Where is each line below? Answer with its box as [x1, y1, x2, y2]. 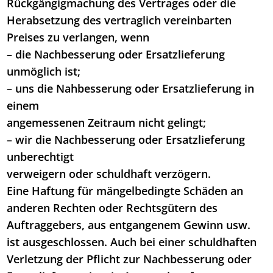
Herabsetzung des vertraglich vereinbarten [7, 13, 232, 28]
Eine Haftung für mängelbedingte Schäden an [7, 183, 244, 199]
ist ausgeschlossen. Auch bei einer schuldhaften [7, 235, 257, 250]
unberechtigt [7, 149, 74, 165]
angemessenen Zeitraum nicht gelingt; [7, 115, 207, 130]
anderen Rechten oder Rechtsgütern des [7, 200, 218, 216]
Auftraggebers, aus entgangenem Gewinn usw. [7, 218, 251, 233]
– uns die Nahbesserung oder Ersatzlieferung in [7, 81, 255, 96]
